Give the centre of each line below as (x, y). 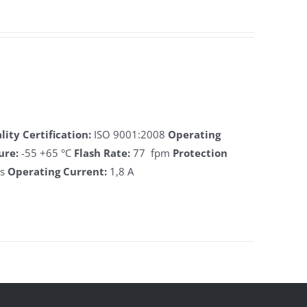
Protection (200, 153)
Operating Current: (59, 171)
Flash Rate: (104, 153)
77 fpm (153, 153)
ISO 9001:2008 (131, 134)
